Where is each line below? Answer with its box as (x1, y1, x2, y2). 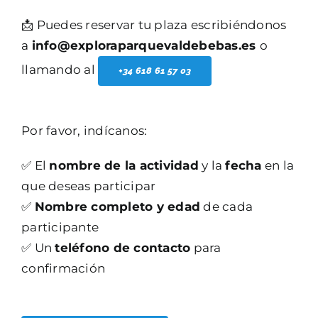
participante (21, 220, 99, 234)
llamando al (21, 62, 99, 77)
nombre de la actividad (49, 158, 199, 172)
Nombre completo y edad (34, 199, 201, 214)
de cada (200, 199, 253, 214)
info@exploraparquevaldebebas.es (31, 38, 260, 53)
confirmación (21, 261, 106, 275)
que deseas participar (21, 179, 156, 193)
